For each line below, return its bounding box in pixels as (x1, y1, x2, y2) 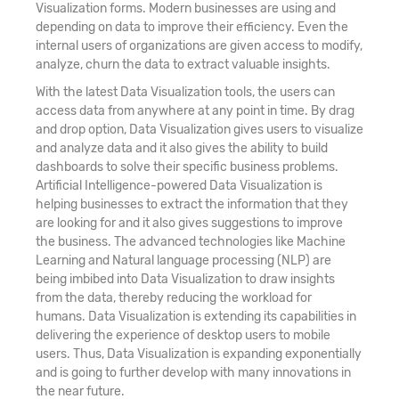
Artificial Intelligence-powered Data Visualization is (36, 177, 322, 193)
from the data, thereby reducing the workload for (36, 289, 312, 305)
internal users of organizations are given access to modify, (36, 37, 362, 53)
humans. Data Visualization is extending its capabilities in (36, 308, 356, 324)
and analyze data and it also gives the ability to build (36, 140, 328, 156)
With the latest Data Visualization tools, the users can (36, 84, 335, 100)
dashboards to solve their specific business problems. (36, 159, 338, 175)
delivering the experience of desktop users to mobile (36, 327, 330, 343)
